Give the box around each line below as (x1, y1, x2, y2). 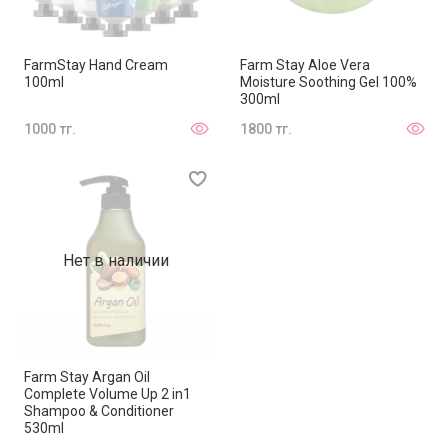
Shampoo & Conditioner (24, 402, 174, 419)
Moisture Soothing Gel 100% (240, 73, 417, 90)
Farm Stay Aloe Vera (240, 56, 370, 73)
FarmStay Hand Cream (24, 56, 168, 73)
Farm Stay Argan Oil (24, 368, 150, 385)
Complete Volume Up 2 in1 (24, 385, 191, 402)
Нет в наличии (63, 250, 169, 270)
